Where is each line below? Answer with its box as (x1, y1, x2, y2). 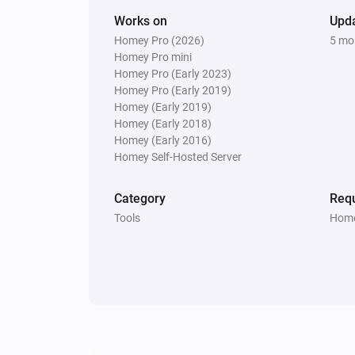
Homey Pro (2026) (114, 33, 204, 47)
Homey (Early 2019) (114, 100, 212, 113)
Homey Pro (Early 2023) (114, 67, 231, 80)
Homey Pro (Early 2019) (114, 83, 231, 97)
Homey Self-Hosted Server (114, 150, 242, 163)
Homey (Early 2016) (114, 133, 212, 147)
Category (114, 190, 166, 206)
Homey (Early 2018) (114, 116, 212, 130)
